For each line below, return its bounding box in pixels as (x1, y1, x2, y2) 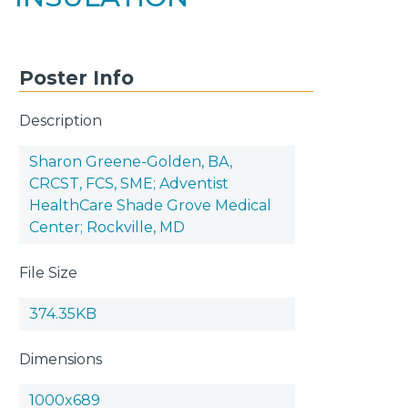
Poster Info (19, 66, 135, 89)
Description (19, 111, 103, 129)
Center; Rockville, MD (29, 218, 186, 236)
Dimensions (19, 350, 103, 368)
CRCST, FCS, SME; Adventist (29, 174, 229, 192)
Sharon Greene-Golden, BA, (29, 152, 233, 170)
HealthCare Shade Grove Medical (29, 196, 272, 214)
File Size (19, 263, 78, 281)
